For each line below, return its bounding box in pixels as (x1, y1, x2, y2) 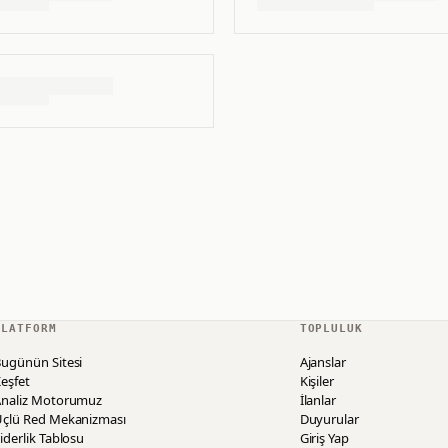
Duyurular (299, 410, 359, 429)
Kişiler (299, 372, 335, 391)
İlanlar (299, 391, 337, 410)
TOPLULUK (299, 322, 363, 336)
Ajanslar (299, 353, 347, 372)
